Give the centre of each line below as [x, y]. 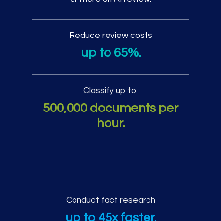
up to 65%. [110, 53]
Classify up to [110, 91]
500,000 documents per [110, 108]
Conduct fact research [110, 200]
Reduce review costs [110, 35]
